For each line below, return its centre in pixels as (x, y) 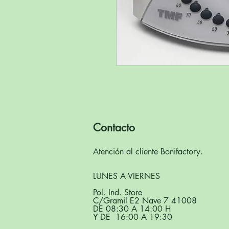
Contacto (114, 127)
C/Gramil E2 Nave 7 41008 (145, 200)
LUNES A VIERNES (127, 176)
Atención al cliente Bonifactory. (148, 151)
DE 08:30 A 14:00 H (132, 209)
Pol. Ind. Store (118, 192)
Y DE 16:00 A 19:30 (133, 217)
